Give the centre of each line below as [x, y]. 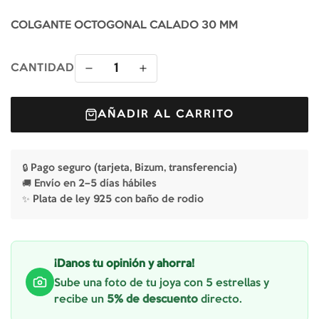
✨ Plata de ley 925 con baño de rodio [113, 200]
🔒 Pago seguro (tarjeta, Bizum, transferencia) [130, 168]
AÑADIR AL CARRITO [166, 114]
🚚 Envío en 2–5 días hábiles [89, 184]
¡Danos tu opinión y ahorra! [124, 264]
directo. [220, 299]
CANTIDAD [43, 68]
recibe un [80, 299]
